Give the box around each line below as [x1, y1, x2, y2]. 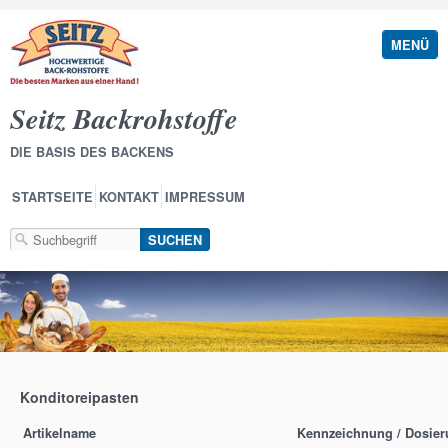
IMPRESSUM [165, 188, 245, 206]
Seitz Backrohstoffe [10, 98, 238, 138]
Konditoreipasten [20, 387, 139, 408]
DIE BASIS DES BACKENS [10, 143, 174, 161]
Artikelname [23, 424, 96, 443]
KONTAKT [99, 188, 159, 206]
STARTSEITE [12, 188, 93, 206]
